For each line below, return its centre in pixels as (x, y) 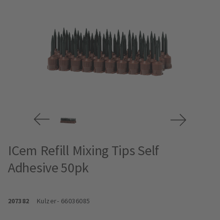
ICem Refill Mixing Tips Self (84, 151)
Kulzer (47, 201)
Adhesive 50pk (48, 168)
